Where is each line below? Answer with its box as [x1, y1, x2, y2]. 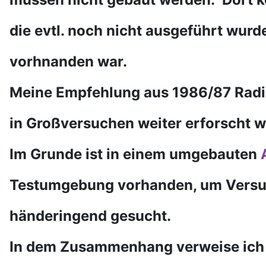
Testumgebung [9, 176, 118, 194]
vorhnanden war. [9, 53, 131, 71]
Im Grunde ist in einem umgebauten [9, 145, 261, 163]
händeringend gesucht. [9, 207, 171, 225]
